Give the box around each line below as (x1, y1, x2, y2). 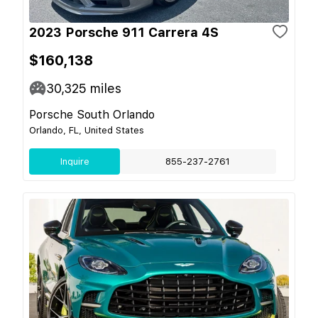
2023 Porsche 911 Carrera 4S (29, 24, 219, 40)
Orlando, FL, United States (29, 124, 144, 136)
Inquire (60, 155, 89, 167)
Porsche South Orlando (29, 107, 155, 121)
